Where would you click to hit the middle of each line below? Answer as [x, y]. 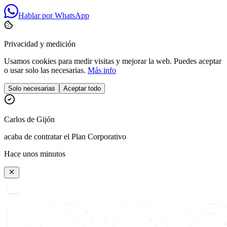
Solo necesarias [32, 88]
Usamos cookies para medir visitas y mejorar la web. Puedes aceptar [113, 61]
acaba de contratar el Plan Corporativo [65, 137]
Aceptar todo [82, 88]
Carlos [14, 119]
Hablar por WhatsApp [54, 15]
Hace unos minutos [35, 154]
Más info [102, 70]
